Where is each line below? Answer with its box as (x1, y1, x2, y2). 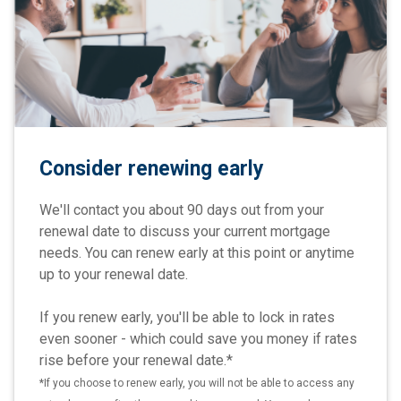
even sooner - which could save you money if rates (39, 329, 357, 347)
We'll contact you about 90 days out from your (39, 200, 324, 218)
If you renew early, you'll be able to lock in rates (39, 308, 335, 326)
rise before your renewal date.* (39, 351, 233, 369)
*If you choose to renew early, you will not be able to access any (39, 376, 354, 389)
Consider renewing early (39, 156, 264, 181)
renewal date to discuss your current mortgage (39, 222, 330, 240)
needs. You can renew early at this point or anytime (39, 243, 354, 261)
